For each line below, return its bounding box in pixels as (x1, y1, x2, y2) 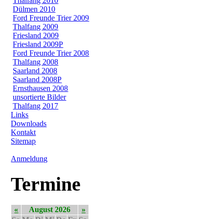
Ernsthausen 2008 (13, 84, 68, 92)
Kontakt (11, 128, 36, 136)
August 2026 (29, 205, 71, 214)
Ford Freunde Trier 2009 (13, 13, 89, 22)
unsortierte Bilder (13, 92, 66, 101)
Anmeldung (11, 154, 48, 163)
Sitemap (11, 136, 36, 145)
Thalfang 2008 (13, 57, 59, 66)
